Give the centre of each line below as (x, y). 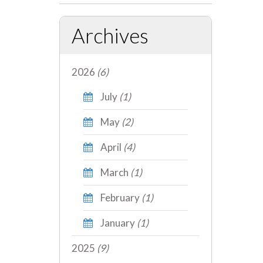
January (117, 222)
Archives (110, 35)
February (119, 197)
